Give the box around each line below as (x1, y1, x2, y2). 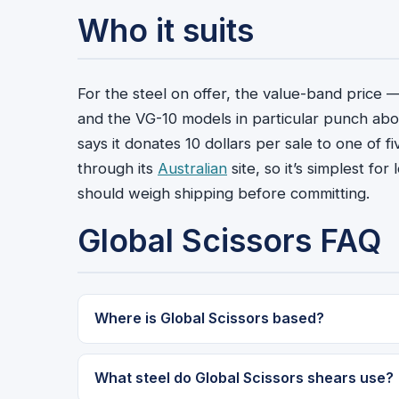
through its (77, 159, 158, 178)
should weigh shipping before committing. (77, 184, 370, 203)
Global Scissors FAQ (77, 222, 381, 260)
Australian (158, 159, 227, 178)
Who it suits (77, 12, 254, 50)
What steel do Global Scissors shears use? (94, 369, 394, 387)
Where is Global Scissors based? (94, 309, 324, 328)
